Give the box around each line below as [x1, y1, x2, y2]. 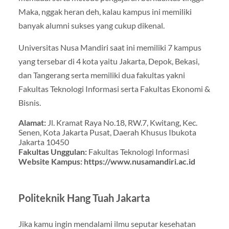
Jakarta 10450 [18, 136, 69, 147]
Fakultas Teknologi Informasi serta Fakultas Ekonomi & [18, 83, 210, 94]
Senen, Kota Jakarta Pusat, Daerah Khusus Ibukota [18, 127, 196, 137]
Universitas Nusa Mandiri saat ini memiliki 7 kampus [18, 42, 201, 52]
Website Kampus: [18, 156, 84, 166]
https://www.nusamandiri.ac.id [83, 156, 195, 166]
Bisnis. [18, 97, 41, 107]
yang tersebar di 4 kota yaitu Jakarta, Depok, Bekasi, [18, 56, 199, 66]
